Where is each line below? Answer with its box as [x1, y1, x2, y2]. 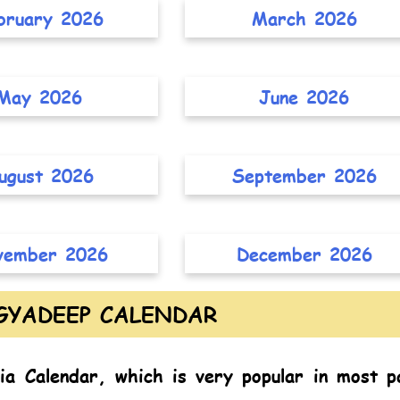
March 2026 [251, 5, 357, 31]
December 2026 [236, 241, 372, 267]
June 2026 [259, 84, 350, 110]
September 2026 [231, 162, 377, 188]
